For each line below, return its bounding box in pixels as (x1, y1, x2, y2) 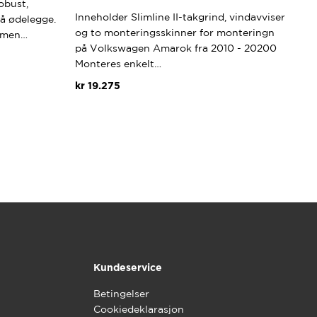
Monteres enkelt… (75, 58, 161, 70)
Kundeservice (93, 263, 163, 273)
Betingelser (93, 287, 150, 299)
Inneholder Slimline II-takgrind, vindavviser (75, 11, 285, 23)
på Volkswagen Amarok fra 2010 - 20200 (75, 42, 277, 54)
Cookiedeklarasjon (93, 303, 185, 315)
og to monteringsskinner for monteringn (75, 27, 275, 39)
